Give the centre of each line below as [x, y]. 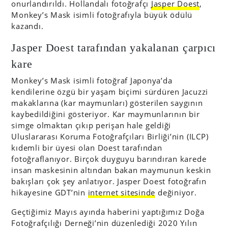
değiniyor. [176, 192]
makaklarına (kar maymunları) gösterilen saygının [107, 103]
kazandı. [27, 26]
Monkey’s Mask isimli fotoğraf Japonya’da [92, 80]
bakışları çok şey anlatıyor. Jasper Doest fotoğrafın [109, 181]
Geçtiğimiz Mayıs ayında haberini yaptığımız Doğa [108, 212]
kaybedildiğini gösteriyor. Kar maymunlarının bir [106, 114]
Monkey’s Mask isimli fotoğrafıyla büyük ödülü [102, 15]
